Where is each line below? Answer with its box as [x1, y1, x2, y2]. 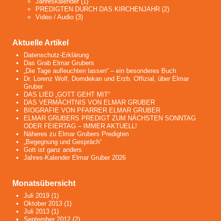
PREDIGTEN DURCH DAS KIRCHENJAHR [35, 5, 160, 13]
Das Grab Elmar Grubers [24, 59, 95, 67]
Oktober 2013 [24, 199, 63, 207]
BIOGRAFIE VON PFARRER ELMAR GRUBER [24, 107, 161, 114]
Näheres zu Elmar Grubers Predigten [24, 130, 129, 138]
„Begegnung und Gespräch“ [24, 138, 102, 146]
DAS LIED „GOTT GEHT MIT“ [24, 91, 110, 99]
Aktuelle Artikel [12, 38, 69, 47]
